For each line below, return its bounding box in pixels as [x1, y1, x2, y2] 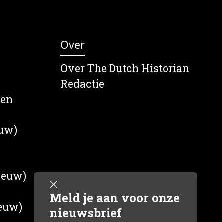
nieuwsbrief [50, 205, 122, 221]
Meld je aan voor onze [50, 190, 180, 206]
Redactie [60, 77, 104, 91]
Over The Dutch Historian [60, 61, 189, 75]
